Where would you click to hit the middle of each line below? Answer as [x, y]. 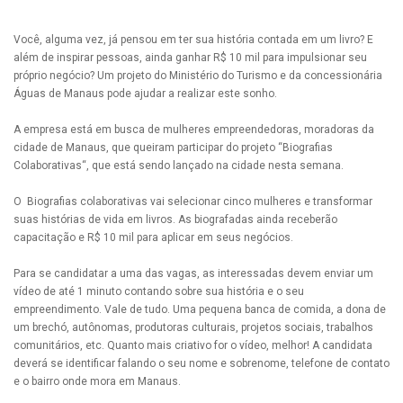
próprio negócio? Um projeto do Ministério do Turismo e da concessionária [198, 76]
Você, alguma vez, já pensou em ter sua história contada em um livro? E [193, 40]
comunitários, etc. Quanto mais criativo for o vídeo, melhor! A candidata [193, 346]
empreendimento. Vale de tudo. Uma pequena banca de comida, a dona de [200, 310]
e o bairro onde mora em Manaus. [97, 382]
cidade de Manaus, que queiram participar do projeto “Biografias [173, 148]
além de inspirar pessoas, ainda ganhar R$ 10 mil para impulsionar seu [190, 58]
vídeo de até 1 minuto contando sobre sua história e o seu [159, 292]
